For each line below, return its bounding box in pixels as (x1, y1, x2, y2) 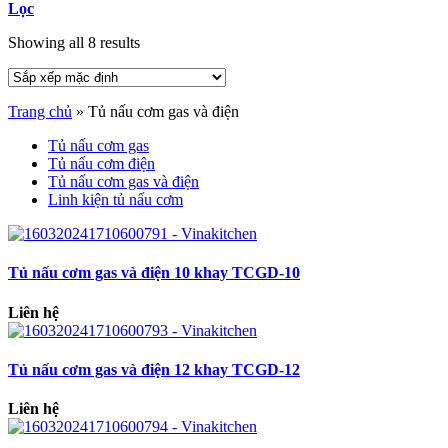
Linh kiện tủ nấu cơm (48, 191, 183, 208)
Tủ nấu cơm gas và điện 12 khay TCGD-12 (8, 360, 300, 378)
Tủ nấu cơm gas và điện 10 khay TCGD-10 (8, 264, 300, 282)
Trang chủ (8, 103, 72, 120)
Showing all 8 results (8, 34, 140, 51)
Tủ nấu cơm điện (48, 155, 155, 172)
